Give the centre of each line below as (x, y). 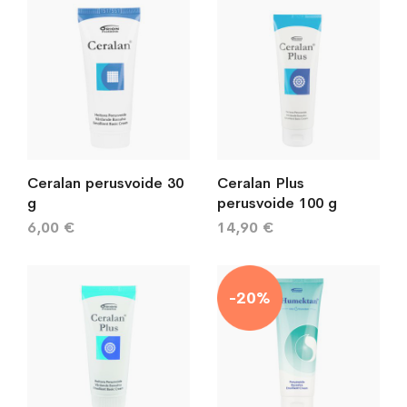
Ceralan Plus (261, 183)
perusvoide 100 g (277, 203)
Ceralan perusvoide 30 (105, 183)
